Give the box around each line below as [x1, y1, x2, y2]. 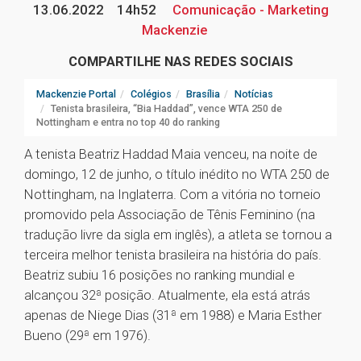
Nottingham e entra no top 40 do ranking [36, 116, 220, 129]
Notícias [234, 88, 273, 101]
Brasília [186, 88, 220, 101]
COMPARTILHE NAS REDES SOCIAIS [68, 53, 293, 70]
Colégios [131, 88, 172, 101]
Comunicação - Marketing [168, 2, 329, 19]
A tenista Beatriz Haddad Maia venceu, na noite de [24, 146, 317, 163]
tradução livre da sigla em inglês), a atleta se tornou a [24, 226, 332, 243]
